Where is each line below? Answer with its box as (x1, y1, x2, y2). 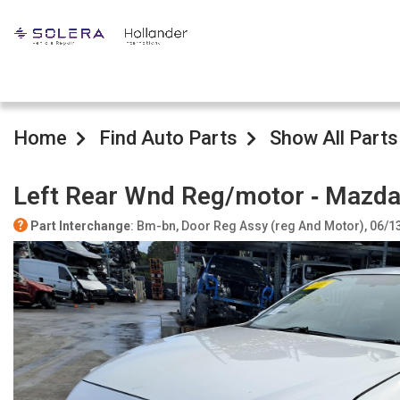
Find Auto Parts (99, 127, 237, 149)
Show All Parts (270, 127, 398, 149)
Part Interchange (30, 219, 130, 233)
